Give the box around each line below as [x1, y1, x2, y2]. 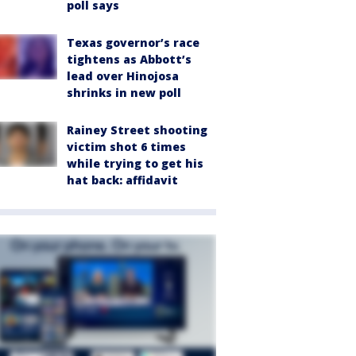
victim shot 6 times [67, 139, 186, 155]
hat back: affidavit [67, 172, 178, 188]
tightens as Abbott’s [67, 52, 192, 68]
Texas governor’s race [67, 35, 199, 51]
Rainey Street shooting [67, 122, 207, 138]
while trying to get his [67, 156, 203, 172]
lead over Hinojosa [67, 68, 179, 84]
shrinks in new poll [67, 85, 181, 101]
